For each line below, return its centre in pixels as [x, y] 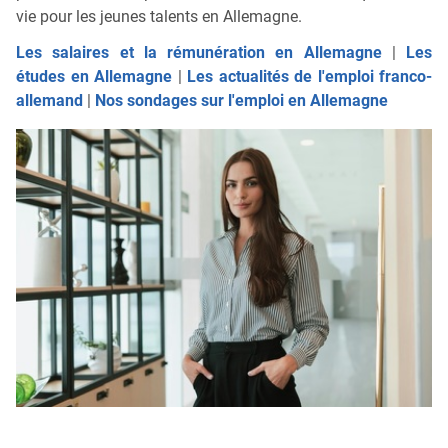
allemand [49, 101]
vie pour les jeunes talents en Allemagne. [159, 17]
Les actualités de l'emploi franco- [309, 77]
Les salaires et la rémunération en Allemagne [199, 53]
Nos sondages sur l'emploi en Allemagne [241, 101]
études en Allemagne [94, 77]
